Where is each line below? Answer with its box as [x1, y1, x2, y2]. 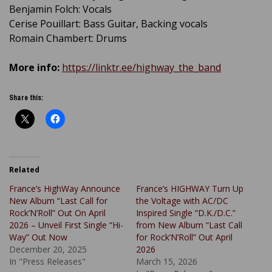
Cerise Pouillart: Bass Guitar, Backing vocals [9, 17, 208, 31]
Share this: [9, 93, 43, 103]
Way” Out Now [9, 231, 67, 243]
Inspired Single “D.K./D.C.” [136, 207, 236, 219]
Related [9, 165, 39, 175]
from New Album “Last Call [136, 219, 242, 231]
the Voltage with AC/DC [136, 195, 228, 207]
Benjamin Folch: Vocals [9, 2, 112, 16]
